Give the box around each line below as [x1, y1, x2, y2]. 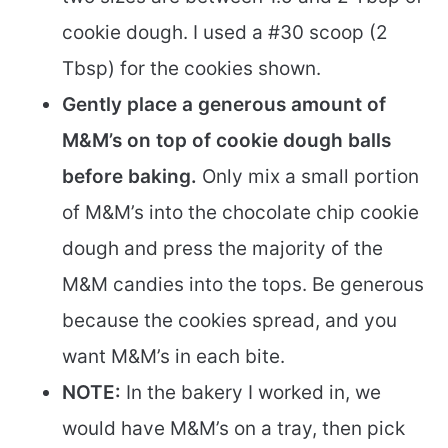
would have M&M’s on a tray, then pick [62, 416, 405, 440]
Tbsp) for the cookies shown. [62, 56, 321, 80]
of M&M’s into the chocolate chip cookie [62, 200, 419, 224]
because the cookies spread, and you [62, 308, 397, 332]
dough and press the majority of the [62, 236, 383, 260]
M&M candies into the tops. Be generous [62, 272, 424, 296]
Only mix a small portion [197, 164, 419, 188]
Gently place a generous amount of [62, 92, 386, 116]
